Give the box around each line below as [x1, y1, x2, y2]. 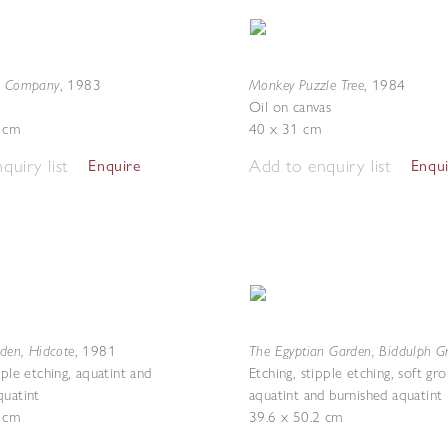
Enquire [88, 156, 141, 175]
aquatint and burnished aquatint [249, 386, 443, 404]
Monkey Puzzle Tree [249, 75, 365, 94]
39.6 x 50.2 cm [249, 408, 343, 426]
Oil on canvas [249, 98, 332, 116]
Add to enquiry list [249, 154, 391, 177]
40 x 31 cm [249, 120, 321, 138]
